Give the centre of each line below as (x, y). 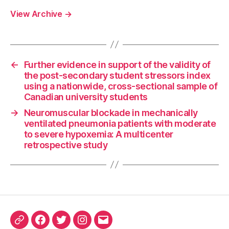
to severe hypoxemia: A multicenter (98, 134)
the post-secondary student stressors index (117, 75)
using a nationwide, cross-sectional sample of (121, 86)
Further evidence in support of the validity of (117, 64)
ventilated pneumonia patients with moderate (120, 123)
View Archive (37, 14)
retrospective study (66, 145)
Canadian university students (86, 97)
